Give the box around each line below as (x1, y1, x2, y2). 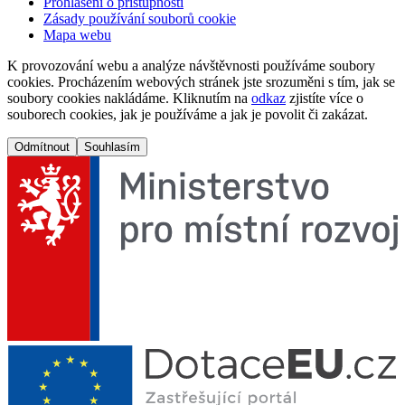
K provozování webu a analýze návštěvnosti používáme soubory (7, 57, 375, 73)
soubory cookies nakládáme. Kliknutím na (7, 89, 251, 106)
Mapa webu (43, 26, 111, 42)
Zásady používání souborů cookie (43, 10, 236, 26)
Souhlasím (84, 139, 140, 154)
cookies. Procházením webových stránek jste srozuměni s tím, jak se (7, 73, 395, 89)
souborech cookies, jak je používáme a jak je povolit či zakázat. (7, 106, 368, 122)
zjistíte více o (286, 89, 363, 106)
